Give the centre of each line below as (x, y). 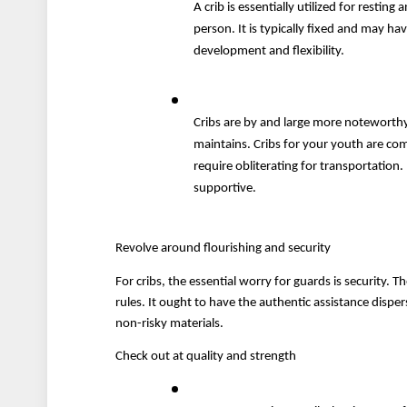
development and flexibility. (271, 52)
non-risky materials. (170, 323)
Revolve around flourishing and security (223, 249)
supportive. (227, 188)
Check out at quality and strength (206, 357)
